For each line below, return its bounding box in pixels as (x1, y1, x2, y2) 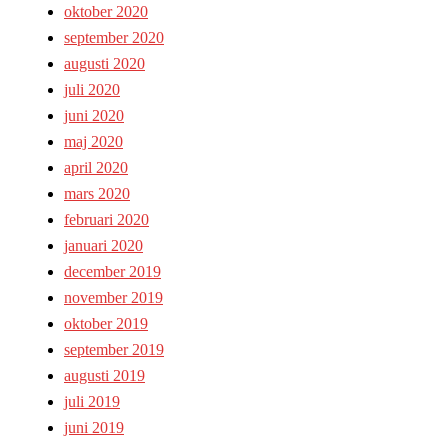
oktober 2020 (64, 3, 148, 21)
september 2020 (64, 29, 164, 47)
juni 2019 (64, 419, 124, 437)
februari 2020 (64, 211, 149, 229)
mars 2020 (64, 185, 130, 203)
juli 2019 (64, 393, 120, 411)
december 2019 (64, 263, 161, 281)
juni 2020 (64, 107, 124, 125)
